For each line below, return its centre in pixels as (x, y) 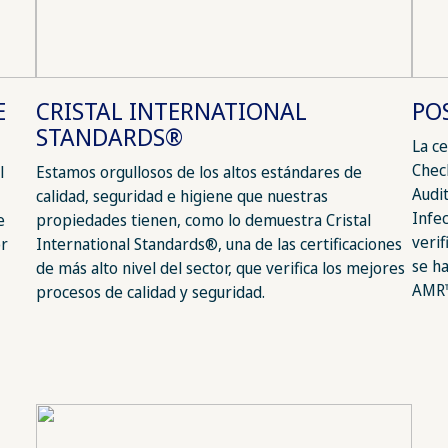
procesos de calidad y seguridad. (150, 292)
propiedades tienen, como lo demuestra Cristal (203, 220)
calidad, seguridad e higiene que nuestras (181, 196)
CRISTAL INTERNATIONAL (171, 111)
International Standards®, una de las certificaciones (218, 244)
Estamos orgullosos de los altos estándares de (198, 172)
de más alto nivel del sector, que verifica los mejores (220, 268)
